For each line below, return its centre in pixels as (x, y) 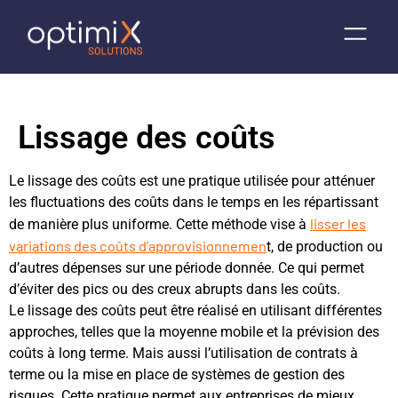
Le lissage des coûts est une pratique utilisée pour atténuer (192, 181)
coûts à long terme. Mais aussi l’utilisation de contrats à (183, 353)
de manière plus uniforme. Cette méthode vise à (159, 224)
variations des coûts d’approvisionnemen (138, 246)
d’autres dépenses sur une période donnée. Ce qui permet (187, 268)
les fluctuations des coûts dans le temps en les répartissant (194, 202)
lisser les (338, 223)
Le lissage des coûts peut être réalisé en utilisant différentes (195, 310)
